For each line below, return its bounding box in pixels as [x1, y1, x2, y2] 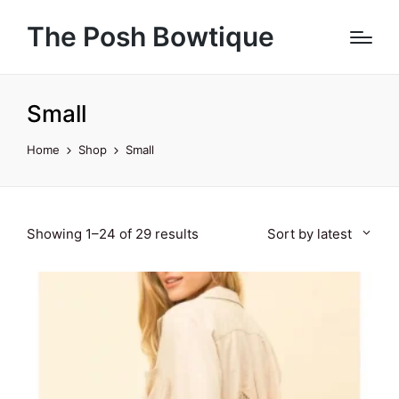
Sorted [198, 224, 241, 241]
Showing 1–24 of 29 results [27, 225, 199, 242]
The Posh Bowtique [27, 20, 274, 53]
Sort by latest [267, 225, 353, 242]
